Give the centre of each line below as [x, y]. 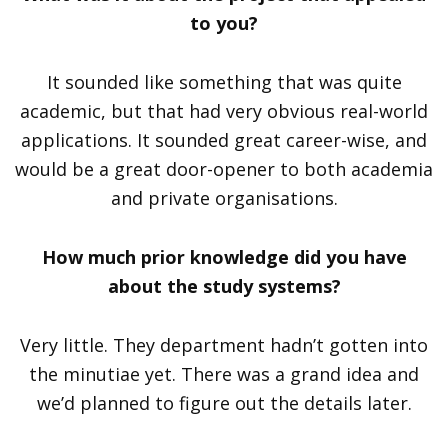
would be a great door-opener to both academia [224, 168]
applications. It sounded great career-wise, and [224, 139]
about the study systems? [224, 285]
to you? [224, 22]
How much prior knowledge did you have [224, 256]
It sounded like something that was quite [224, 81]
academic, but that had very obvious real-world [224, 110]
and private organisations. [224, 197]
